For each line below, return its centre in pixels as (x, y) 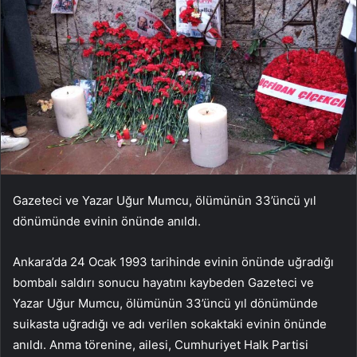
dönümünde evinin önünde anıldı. (107, 222)
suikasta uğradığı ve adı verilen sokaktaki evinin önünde (170, 324)
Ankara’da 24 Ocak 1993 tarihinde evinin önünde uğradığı (173, 262)
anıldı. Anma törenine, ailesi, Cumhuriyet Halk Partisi (161, 345)
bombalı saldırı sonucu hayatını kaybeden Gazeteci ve (163, 283)
